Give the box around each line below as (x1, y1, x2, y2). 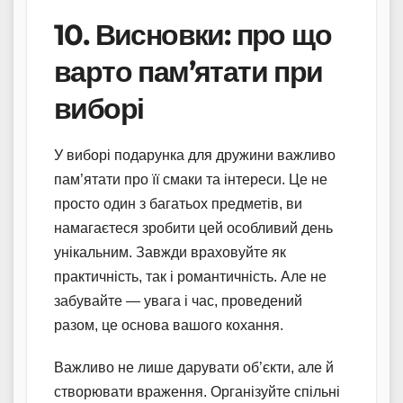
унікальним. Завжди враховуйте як (54, 244, 286, 260)
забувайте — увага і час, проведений (54, 292, 302, 309)
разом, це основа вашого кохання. (54, 317, 283, 333)
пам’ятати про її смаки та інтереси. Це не (54, 171, 327, 187)
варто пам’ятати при (54, 54, 323, 90)
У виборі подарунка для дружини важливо (54, 147, 336, 163)
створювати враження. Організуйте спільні (54, 383, 340, 399)
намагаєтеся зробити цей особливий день (54, 219, 333, 236)
